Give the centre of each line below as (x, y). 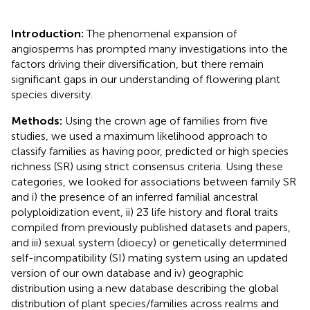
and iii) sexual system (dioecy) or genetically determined (149, 242)
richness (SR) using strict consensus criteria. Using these (147, 166)
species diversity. (52, 94)
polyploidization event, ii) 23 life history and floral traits (145, 212)
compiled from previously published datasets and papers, (151, 227)
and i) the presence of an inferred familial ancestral (135, 197)
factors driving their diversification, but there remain (137, 64)
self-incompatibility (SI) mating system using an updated (149, 257)
